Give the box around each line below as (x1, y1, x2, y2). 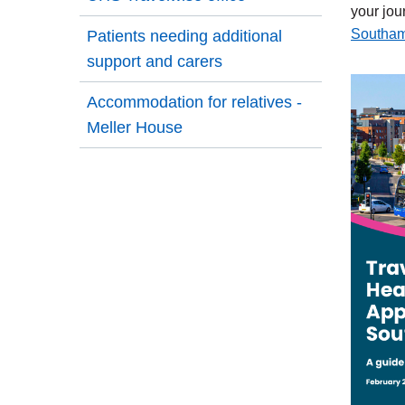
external (350, 47, 401, 63)
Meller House (87, 118, 183, 137)
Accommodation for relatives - (87, 92, 302, 111)
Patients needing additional (87, 26, 282, 45)
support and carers (87, 52, 222, 71)
